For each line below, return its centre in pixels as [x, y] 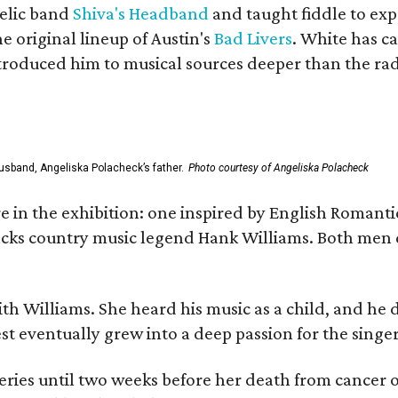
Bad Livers [253, 38]
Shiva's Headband [141, 13]
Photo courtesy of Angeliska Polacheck [279, 168]
